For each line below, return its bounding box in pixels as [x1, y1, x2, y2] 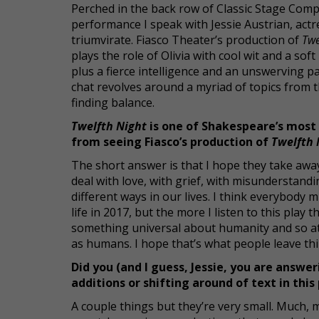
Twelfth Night [71, 118, 147, 134]
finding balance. [71, 95, 155, 110]
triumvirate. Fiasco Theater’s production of [71, 32, 302, 48]
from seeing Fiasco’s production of [71, 134, 271, 150]
